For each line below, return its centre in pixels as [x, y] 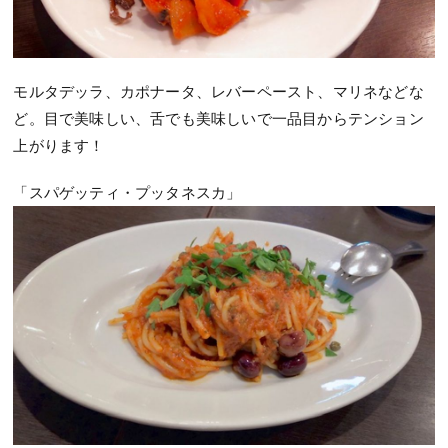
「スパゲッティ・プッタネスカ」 [127, 192]
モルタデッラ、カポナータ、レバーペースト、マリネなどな [218, 91]
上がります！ [59, 145]
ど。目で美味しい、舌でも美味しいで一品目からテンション [218, 118]
